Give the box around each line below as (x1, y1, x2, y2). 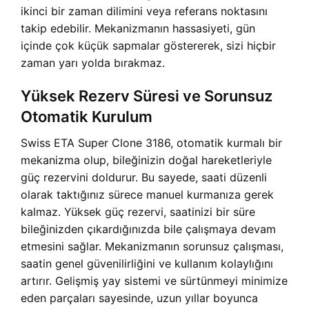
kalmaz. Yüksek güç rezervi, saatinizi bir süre (21, 205, 255, 219)
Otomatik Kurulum (21, 108, 152, 126)
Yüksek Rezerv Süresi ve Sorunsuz (21, 87, 272, 105)
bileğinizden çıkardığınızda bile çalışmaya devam (21, 222, 276, 236)
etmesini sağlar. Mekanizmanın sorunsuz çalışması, (21, 239, 283, 253)
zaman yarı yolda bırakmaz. (21, 56, 165, 70)
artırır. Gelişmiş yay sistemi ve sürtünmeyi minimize (21, 274, 288, 288)
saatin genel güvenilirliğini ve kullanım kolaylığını (21, 257, 273, 270)
